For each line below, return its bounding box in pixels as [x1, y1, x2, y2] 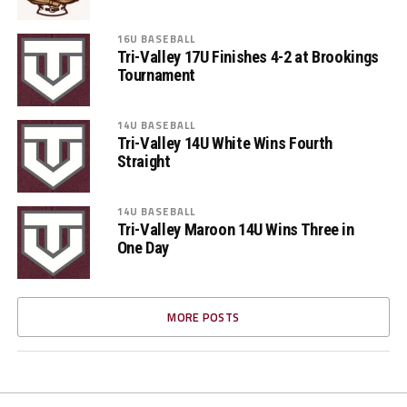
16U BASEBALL [116, 31, 196, 47]
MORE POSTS [167, 308, 240, 327]
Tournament [116, 65, 195, 85]
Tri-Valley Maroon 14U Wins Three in [116, 220, 354, 240]
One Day [116, 238, 169, 258]
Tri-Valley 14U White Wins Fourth [116, 134, 333, 154]
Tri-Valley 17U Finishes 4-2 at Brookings [116, 47, 379, 67]
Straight [116, 152, 171, 172]
